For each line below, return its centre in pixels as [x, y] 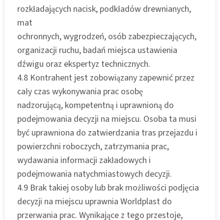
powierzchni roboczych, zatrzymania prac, [93, 146]
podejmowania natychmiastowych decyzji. [95, 174]
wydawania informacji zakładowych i [84, 160]
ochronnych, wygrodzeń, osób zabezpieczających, [107, 36]
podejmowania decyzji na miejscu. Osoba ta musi [107, 119]
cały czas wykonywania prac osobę [80, 91]
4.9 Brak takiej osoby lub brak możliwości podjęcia [108, 188]
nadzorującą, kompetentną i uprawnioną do [96, 105]
